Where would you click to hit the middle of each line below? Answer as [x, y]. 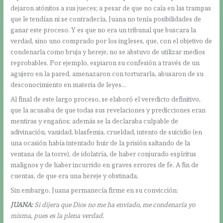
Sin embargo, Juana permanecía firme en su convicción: [95, 190]
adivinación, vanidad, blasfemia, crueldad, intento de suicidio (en [107, 132]
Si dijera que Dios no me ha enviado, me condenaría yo [114, 204]
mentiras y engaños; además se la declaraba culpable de [95, 121]
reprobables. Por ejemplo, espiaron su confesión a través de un [105, 63]
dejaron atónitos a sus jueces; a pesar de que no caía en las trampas [111, 8]
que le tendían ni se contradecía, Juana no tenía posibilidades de [106, 19]
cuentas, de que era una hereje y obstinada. [75, 176]
